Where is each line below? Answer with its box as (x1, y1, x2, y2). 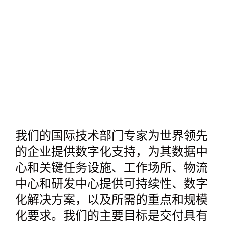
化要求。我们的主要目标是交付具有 (15, 211, 208, 223)
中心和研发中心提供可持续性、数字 (15, 179, 208, 191)
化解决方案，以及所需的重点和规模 (15, 195, 208, 207)
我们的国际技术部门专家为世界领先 (15, 131, 208, 143)
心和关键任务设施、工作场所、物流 (15, 163, 208, 175)
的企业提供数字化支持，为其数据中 (15, 147, 208, 159)
